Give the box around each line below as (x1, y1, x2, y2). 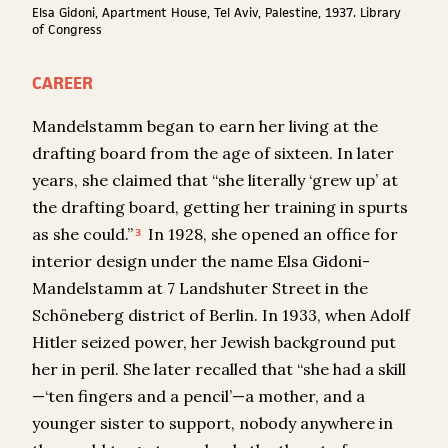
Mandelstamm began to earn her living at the (32, 116, 378, 137)
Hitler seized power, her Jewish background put (32, 332, 396, 353)
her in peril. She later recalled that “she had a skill (32, 359, 406, 380)
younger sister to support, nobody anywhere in (32, 413, 393, 434)
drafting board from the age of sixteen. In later (32, 143, 394, 164)
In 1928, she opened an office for (143, 224, 398, 245)
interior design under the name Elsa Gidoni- (32, 251, 370, 272)
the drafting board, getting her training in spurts (32, 197, 408, 218)
